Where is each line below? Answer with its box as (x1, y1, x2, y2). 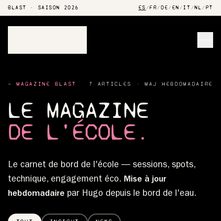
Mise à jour (124, 175, 166, 184)
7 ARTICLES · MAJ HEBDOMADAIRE (89, 80, 213, 87)
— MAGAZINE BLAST (8, 80, 76, 87)
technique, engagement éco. (8, 175, 124, 184)
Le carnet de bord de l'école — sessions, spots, (8, 161, 195, 170)
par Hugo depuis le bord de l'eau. (65, 189, 196, 199)
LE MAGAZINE (8, 96, 149, 124)
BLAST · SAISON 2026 (8, 4, 79, 11)
